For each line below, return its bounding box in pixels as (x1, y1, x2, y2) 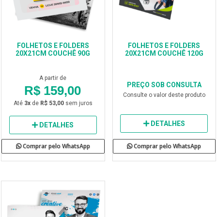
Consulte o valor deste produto (123, 92, 205, 99)
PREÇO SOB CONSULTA (126, 81, 201, 89)
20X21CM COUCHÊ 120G (124, 49, 203, 58)
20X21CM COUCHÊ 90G (15, 49, 91, 58)
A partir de (39, 75, 67, 82)
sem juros (63, 100, 93, 107)
